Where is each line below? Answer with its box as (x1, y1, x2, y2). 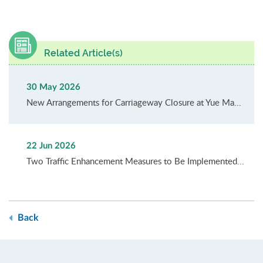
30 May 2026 (26, 83, 80, 92)
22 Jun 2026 (26, 141, 76, 151)
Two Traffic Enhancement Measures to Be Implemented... (26, 155, 244, 167)
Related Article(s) (44, 48, 123, 59)
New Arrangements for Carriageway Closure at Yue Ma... (26, 96, 241, 109)
